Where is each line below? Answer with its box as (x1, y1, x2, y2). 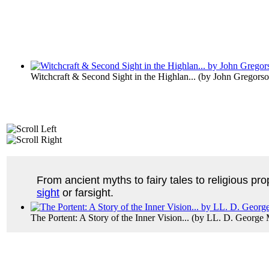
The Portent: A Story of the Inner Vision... (31, 212, 189, 223)
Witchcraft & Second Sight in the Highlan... (31, 71, 196, 82)
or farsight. (59, 186, 113, 199)
